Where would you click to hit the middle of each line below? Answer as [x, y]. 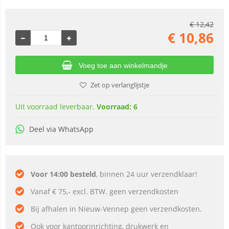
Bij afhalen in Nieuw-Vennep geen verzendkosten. [116, 209]
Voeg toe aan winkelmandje [123, 65]
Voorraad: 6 [117, 107]
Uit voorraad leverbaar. [56, 107]
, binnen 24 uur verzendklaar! [147, 174]
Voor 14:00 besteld [63, 174]
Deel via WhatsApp [61, 129]
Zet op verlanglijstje [120, 85]
